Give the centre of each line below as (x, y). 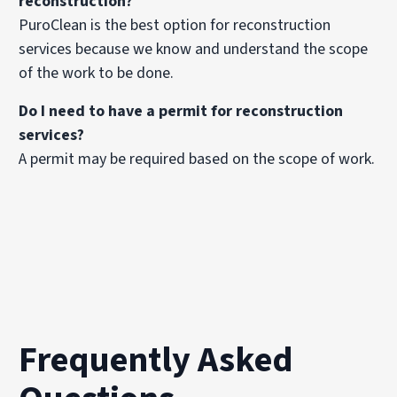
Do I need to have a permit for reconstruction (181, 112)
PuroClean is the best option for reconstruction (175, 26)
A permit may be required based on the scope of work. (197, 160)
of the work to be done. (97, 74)
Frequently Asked (156, 361)
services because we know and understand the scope (194, 50)
